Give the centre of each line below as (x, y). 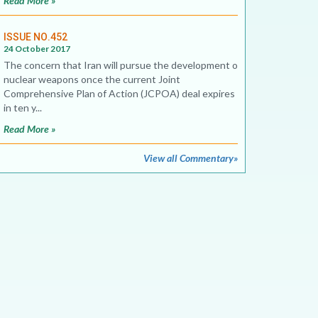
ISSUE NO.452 (35, 37)
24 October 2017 (37, 49)
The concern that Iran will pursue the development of (122, 65)
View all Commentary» (191, 158)
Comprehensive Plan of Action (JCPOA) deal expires (119, 93)
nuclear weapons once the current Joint (92, 79)
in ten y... (23, 108)
